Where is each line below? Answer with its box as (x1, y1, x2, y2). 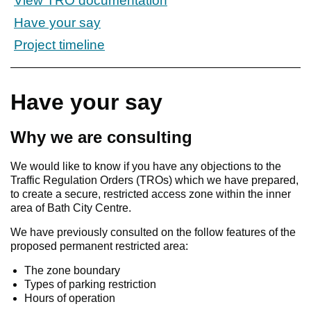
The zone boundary (24, 264, 120, 277)
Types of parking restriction (24, 278, 156, 291)
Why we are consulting (10, 128, 192, 147)
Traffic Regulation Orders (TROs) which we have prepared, (10, 174, 299, 187)
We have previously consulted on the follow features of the (10, 226, 296, 239)
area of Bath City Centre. (10, 202, 134, 215)
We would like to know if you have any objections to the (10, 160, 281, 173)
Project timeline (14, 37, 105, 53)
